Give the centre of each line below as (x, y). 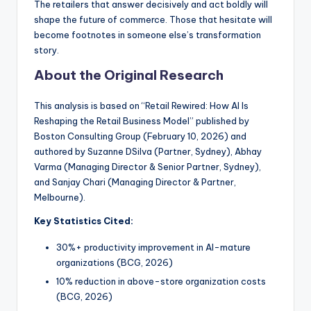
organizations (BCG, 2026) (115, 262)
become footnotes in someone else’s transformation (148, 34)
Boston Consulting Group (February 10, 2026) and (140, 136)
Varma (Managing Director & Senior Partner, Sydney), (148, 166)
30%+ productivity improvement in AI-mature (153, 247)
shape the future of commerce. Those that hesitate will (153, 19)
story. (47, 50)
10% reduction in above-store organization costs (161, 281)
